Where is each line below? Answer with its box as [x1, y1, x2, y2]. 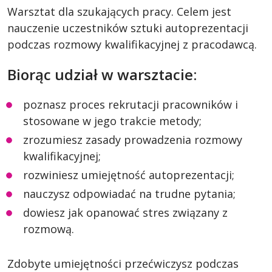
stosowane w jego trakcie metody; [23, 114, 202, 128]
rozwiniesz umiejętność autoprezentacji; [23, 168, 234, 182]
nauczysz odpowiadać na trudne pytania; [23, 186, 236, 201]
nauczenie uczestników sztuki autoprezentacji [7, 21, 248, 35]
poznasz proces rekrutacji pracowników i [23, 97, 238, 112]
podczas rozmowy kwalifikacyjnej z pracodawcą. [7, 37, 257, 52]
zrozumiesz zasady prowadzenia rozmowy [23, 132, 242, 147]
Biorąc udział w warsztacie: [7, 64, 197, 84]
